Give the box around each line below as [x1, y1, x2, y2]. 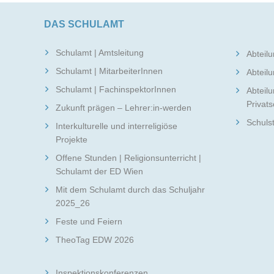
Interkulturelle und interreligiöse [56, 121, 178, 131]
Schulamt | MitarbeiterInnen [56, 66, 163, 76]
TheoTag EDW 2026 [56, 235, 135, 245]
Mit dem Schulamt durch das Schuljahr [56, 185, 206, 194]
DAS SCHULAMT [44, 19, 124, 29]
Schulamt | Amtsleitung [56, 48, 144, 57]
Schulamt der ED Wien [56, 166, 144, 176]
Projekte [56, 135, 88, 144]
